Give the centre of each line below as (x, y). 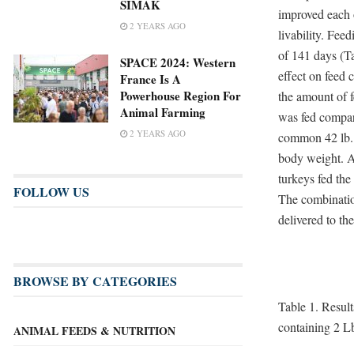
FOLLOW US (51, 192)
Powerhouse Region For (181, 96)
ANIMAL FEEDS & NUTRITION (94, 331)
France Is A (151, 79)
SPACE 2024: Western (178, 63)
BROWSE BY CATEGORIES (95, 281)
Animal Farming (163, 113)
